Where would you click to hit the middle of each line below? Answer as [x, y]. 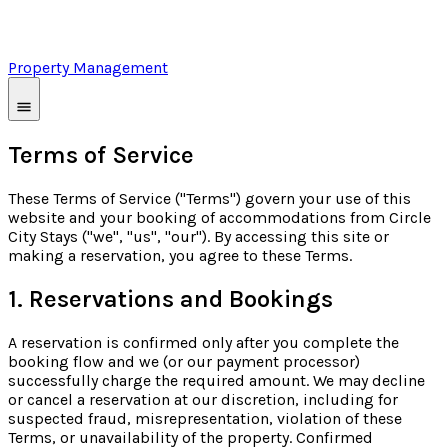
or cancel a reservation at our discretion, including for [203, 399]
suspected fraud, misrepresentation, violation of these [205, 418]
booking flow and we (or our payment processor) [184, 361]
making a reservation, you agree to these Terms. [180, 255]
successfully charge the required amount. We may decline [216, 380]
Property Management [88, 67]
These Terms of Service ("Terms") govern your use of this [209, 198]
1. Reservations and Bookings [170, 298]
